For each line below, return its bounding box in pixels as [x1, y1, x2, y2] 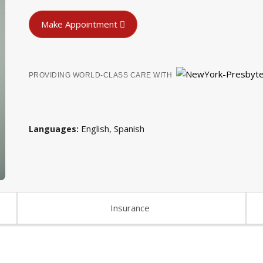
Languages [28, 123, 76, 134]
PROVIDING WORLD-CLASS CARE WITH [28, 71, 173, 80]
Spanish [113, 122, 144, 134]
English [80, 122, 109, 134]
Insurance [110, 201, 150, 214]
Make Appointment [41, 18, 117, 31]
